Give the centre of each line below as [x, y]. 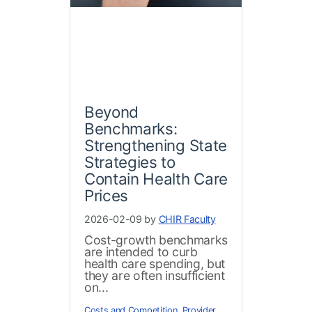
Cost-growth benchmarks [156, 240]
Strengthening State [156, 146]
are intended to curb [141, 252]
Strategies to [130, 162]
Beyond [112, 112]
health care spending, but [155, 264]
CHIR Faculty [187, 219]
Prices [107, 196]
